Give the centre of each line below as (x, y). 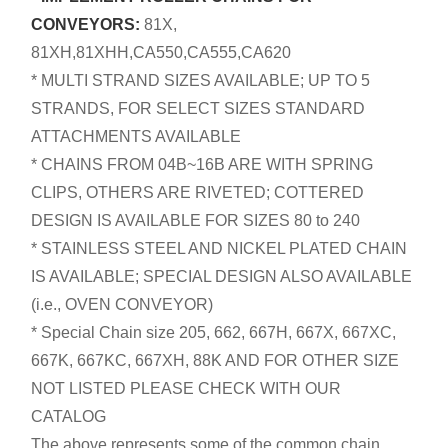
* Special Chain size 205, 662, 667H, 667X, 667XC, (214, 332)
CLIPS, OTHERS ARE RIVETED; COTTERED (198, 192)
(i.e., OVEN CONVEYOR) (122, 304)
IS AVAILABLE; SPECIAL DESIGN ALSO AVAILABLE (222, 276)
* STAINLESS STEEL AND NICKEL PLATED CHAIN (219, 248)
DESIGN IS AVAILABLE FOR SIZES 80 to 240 (196, 220)
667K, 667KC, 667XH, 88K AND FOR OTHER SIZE (215, 360)
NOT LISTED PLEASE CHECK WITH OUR (186, 388)
